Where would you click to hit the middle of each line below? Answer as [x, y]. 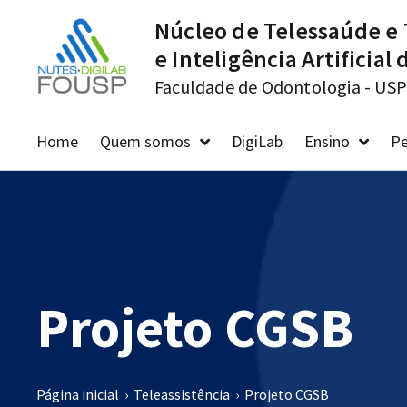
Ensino [327, 142]
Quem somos [145, 142]
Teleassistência [182, 394]
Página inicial [78, 394]
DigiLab [257, 142]
